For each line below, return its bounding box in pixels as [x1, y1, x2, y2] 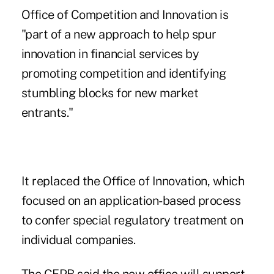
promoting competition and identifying [21, 66, 226, 81]
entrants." [21, 105, 73, 120]
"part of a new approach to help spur [21, 27, 217, 42]
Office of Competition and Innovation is [21, 7, 229, 23]
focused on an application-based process [21, 193, 241, 209]
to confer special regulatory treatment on [21, 213, 243, 228]
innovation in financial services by [21, 46, 199, 62]
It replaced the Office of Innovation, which [21, 174, 245, 189]
